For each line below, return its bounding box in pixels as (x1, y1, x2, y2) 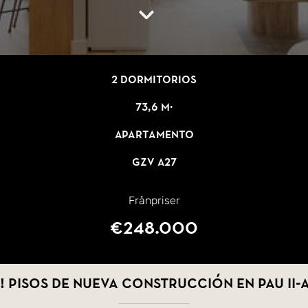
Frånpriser (128, 194, 180, 207)
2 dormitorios (111, 74, 197, 86)
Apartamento (114, 129, 194, 141)
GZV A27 (131, 156, 177, 168)
